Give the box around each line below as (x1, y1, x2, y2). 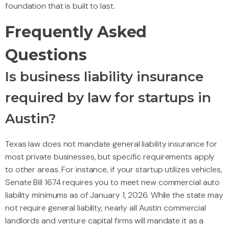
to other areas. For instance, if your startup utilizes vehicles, (5, 164, 222, 175)
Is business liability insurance (5, 68, 203, 85)
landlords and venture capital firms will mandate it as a (5, 215, 204, 226)
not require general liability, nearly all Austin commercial (5, 202, 207, 214)
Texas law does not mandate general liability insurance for (5, 139, 218, 150)
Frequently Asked (5, 22, 147, 42)
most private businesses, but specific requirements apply (5, 151, 215, 163)
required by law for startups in (5, 89, 211, 106)
